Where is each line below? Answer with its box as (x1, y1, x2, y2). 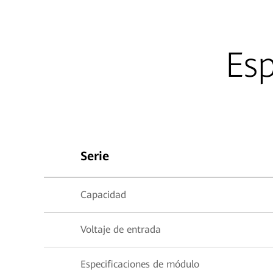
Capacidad (80, 189, 126, 200)
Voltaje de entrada (80, 224, 161, 235)
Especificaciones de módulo (80, 258, 199, 270)
